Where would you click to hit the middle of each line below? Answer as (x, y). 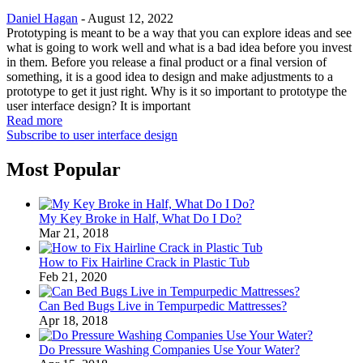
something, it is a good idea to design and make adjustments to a (170, 77)
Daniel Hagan (42, 19)
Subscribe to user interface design (92, 135)
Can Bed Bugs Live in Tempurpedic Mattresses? (163, 305)
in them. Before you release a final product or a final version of (167, 62)
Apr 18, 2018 (73, 320)
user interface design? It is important (98, 106)
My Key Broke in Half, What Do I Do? (140, 218)
